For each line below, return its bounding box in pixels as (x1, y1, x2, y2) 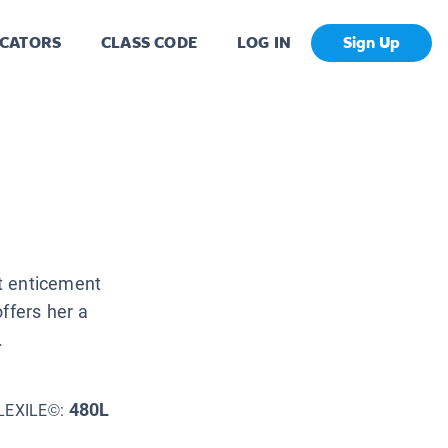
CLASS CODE (101, 32, 197, 54)
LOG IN (236, 32, 291, 54)
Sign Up (343, 32, 400, 54)
